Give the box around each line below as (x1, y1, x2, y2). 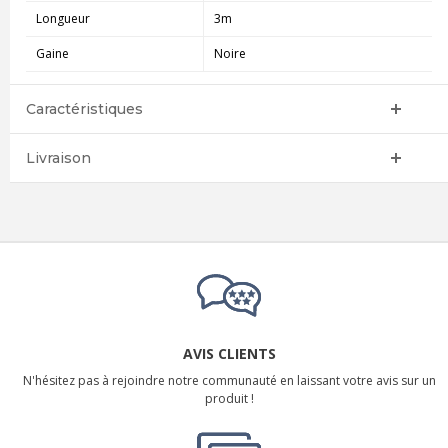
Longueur (35, 9, 90, 27)
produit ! (204, 389, 254, 407)
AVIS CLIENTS (182, 343, 276, 363)
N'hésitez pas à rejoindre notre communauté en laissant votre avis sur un (22, 371, 436, 389)
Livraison (25, 148, 91, 167)
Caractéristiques (25, 99, 143, 118)
